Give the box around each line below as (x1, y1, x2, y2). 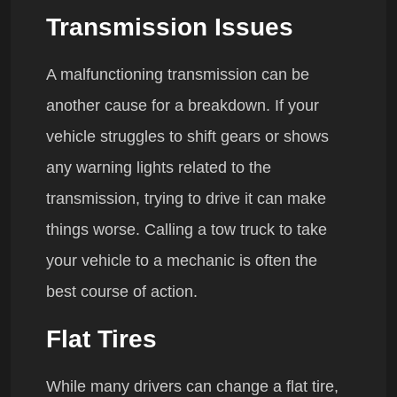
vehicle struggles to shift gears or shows (46, 128, 329, 146)
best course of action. (46, 283, 198, 301)
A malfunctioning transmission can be (46, 66, 309, 84)
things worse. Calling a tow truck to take (46, 221, 327, 239)
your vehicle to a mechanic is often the (46, 252, 317, 270)
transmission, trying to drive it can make (46, 190, 326, 208)
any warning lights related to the (46, 159, 271, 177)
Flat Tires (46, 325, 157, 354)
